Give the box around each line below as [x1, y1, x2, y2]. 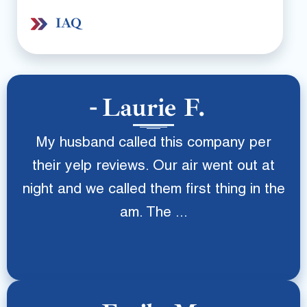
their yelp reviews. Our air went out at [32, 160, 275, 174]
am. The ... [119, 206, 188, 221]
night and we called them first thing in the [22, 183, 285, 197]
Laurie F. [101, 92, 206, 123]
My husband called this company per [36, 136, 271, 151]
